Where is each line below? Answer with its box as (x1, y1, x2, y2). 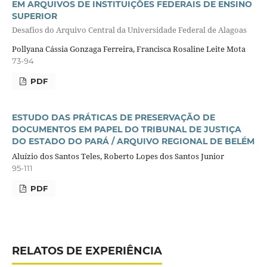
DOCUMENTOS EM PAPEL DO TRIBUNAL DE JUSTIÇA (11, 123, 241, 135)
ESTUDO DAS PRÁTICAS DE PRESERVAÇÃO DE (11, 111, 215, 123)
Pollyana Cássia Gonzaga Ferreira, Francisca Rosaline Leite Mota (11, 43, 246, 54)
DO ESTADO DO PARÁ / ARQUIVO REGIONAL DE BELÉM (11, 135, 254, 147)
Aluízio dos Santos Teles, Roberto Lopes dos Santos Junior (11, 150, 224, 162)
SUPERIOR (11, 10, 57, 21)
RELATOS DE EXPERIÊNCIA (11, 244, 162, 258)
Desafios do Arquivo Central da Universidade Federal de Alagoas (11, 24, 247, 36)
